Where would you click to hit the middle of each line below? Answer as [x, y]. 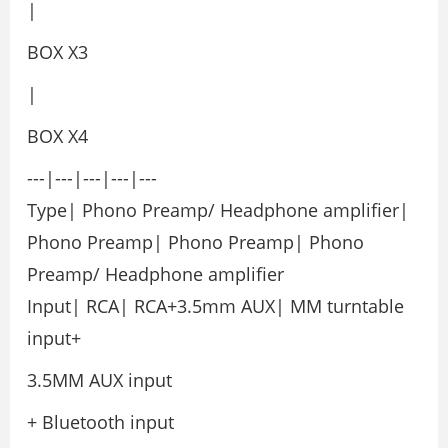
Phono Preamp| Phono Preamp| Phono [195, 241]
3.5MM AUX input [99, 379]
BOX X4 [57, 135]
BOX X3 [57, 51]
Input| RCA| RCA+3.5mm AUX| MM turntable [215, 305]
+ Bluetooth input [100, 421]
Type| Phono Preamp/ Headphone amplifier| [218, 209]
